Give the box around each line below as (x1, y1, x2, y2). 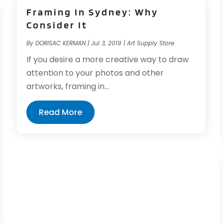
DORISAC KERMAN (35, 38, 86, 47)
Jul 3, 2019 (91, 38, 122, 47)
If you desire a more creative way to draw (26, 53, 189, 65)
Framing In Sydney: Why (26, 5, 159, 18)
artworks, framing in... (26, 80, 110, 92)
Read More (39, 106, 83, 118)
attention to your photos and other (26, 67, 164, 79)
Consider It (26, 18, 88, 31)
